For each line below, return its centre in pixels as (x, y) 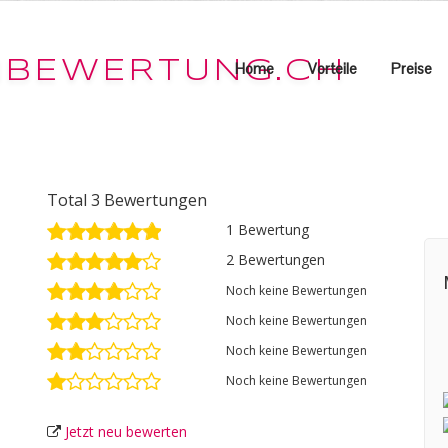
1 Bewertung (268, 229)
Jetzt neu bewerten (125, 431)
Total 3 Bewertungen (126, 200)
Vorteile (332, 68)
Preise (411, 68)
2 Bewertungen (276, 259)
